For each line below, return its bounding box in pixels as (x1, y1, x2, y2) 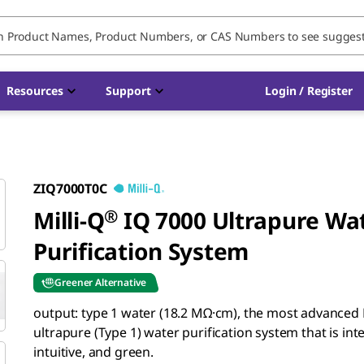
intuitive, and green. (33, 343, 154, 362)
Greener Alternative (54, 275, 147, 289)
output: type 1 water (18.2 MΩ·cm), (33, 304, 244, 323)
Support (106, 83, 151, 98)
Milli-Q (33, 205, 105, 236)
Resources (6, 83, 63, 98)
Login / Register (265, 83, 353, 98)
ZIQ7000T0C (33, 180, 107, 197)
